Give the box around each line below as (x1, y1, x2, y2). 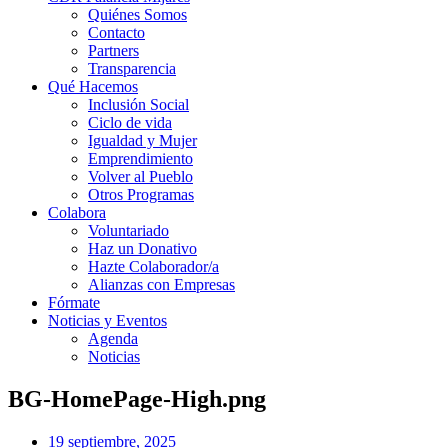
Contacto (88, 24, 145, 41)
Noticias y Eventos (48, 312, 167, 329)
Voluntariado (88, 222, 169, 239)
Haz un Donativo (88, 240, 197, 257)
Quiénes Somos (88, 6, 187, 23)
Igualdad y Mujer (88, 132, 197, 149)
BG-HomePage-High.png (8, 385, 266, 412)
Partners (88, 42, 139, 59)
